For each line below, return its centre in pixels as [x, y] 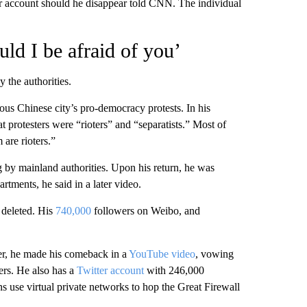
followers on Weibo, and [145, 210]
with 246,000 [174, 270]
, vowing [214, 254]
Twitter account [110, 270]
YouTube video [162, 254]
